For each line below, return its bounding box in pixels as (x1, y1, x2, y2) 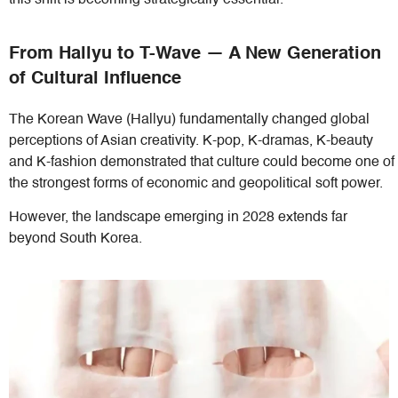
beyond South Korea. (9, 232, 142, 247)
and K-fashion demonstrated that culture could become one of (9, 155, 394, 170)
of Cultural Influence (9, 69, 181, 88)
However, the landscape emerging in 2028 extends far (9, 211, 347, 226)
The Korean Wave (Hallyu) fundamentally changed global (9, 112, 370, 127)
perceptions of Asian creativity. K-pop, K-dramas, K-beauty (9, 133, 373, 148)
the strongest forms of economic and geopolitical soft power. (9, 176, 386, 191)
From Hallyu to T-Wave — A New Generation (9, 44, 381, 63)
